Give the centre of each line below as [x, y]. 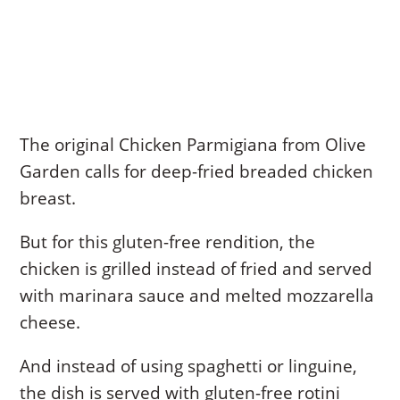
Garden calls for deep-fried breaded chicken [197, 172]
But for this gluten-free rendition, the [168, 242]
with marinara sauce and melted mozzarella [197, 296]
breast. [48, 199]
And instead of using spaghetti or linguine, [189, 367]
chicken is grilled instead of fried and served [196, 269]
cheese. [50, 323]
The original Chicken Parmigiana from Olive [193, 145]
